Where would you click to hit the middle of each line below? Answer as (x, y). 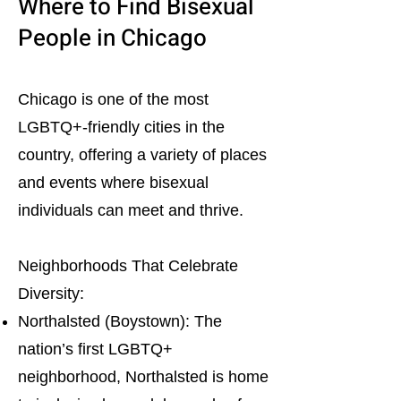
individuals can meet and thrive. (131, 210)
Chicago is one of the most (113, 99)
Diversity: (51, 294)
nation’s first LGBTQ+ (95, 349)
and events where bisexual (113, 183)
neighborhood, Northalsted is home (143, 377)
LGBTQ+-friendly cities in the (121, 127)
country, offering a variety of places (142, 155)
